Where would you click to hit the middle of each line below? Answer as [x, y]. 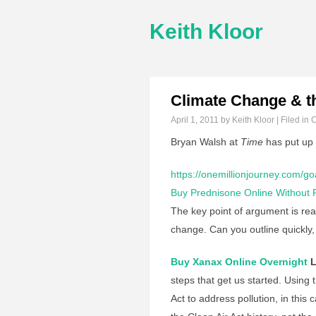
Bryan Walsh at [206, 142]
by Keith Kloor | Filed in [265, 120]
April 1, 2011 [195, 120]
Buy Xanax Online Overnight [239, 262]
